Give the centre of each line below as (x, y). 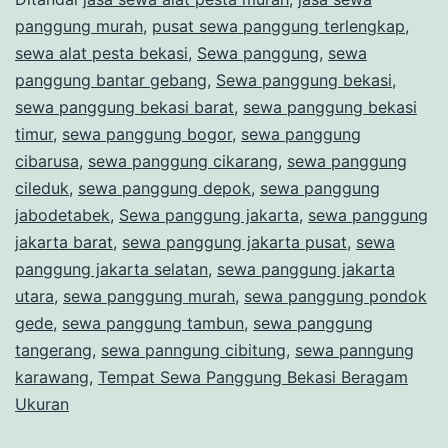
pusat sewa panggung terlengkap (278, 26)
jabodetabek (62, 215)
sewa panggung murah (149, 296)
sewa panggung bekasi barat (124, 107)
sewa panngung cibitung (193, 350)
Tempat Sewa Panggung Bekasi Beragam (253, 377)
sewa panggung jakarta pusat (234, 242)
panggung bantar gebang (111, 80)
